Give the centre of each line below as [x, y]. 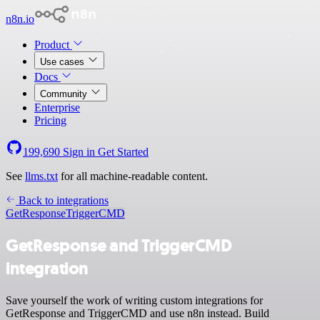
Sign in [79, 152]
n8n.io [20, 19]
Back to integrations [62, 200]
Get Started [123, 152]
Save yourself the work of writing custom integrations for [134, 300]
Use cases [64, 62]
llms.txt [41, 176]
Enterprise [57, 107]
